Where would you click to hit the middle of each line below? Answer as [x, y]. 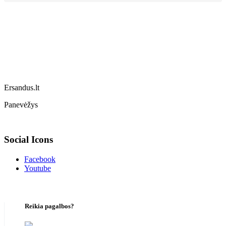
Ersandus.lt [22, 88]
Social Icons [29, 139]
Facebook [40, 159]
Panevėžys [21, 105]
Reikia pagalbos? [49, 206]
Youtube [38, 168]
